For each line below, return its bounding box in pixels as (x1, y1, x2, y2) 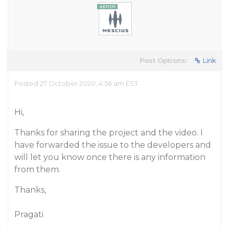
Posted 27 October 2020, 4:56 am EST (14, 79, 138, 87)
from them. (14, 165, 60, 174)
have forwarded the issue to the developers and (14, 140, 211, 150)
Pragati (14, 210, 43, 219)
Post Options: (140, 56, 187, 64)
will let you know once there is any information (14, 152, 205, 162)
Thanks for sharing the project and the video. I (14, 128, 203, 138)
